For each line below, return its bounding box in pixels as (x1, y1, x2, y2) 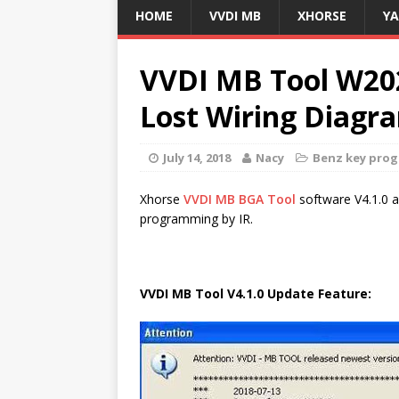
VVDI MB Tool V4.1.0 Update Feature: (140, 284, 371, 302)
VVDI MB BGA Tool (183, 190, 296, 208)
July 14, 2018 (163, 149, 231, 166)
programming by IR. (140, 209, 253, 227)
